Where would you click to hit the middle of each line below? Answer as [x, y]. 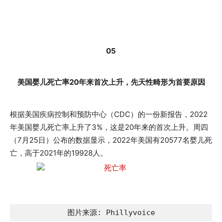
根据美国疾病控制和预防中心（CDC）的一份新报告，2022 [109, 114]
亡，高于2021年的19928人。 [59, 153]
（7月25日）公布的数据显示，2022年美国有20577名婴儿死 [111, 140]
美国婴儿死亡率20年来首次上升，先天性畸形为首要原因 [111, 82]
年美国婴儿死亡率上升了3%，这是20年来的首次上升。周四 [109, 127]
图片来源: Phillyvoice [111, 213]
